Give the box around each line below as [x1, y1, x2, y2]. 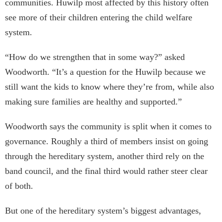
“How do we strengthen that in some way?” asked [5, 52, 185, 62]
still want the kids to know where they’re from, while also [5, 82, 214, 92]
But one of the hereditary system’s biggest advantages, [5, 206, 201, 216]
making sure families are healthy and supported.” [5, 97, 184, 107]
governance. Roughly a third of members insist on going [5, 136, 208, 147]
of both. [5, 181, 33, 191]
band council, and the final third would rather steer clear [5, 166, 208, 176]
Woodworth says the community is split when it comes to [5, 121, 212, 132]
